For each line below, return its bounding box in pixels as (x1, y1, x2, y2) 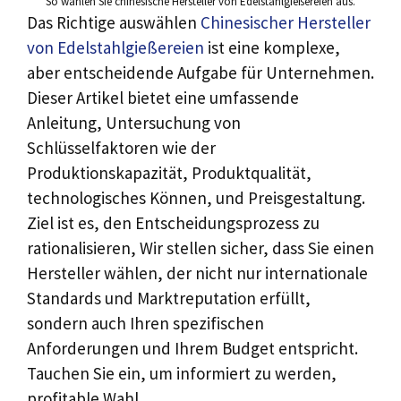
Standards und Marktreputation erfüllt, (27, 286, 311, 309)
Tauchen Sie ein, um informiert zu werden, (27, 362, 337, 384)
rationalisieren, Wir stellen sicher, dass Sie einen (27, 236, 374, 259)
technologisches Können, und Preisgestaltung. (27, 186, 365, 209)
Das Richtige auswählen (27, 11, 200, 33)
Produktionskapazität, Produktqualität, (27, 161, 311, 183)
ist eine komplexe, (204, 36, 340, 58)
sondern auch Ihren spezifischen (27, 311, 264, 334)
